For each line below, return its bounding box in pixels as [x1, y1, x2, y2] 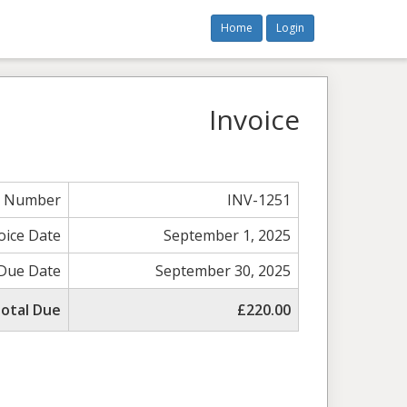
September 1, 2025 [164, 225, 292, 245]
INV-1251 [227, 190, 292, 210]
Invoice [209, 101, 300, 138]
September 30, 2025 [155, 261, 292, 281]
